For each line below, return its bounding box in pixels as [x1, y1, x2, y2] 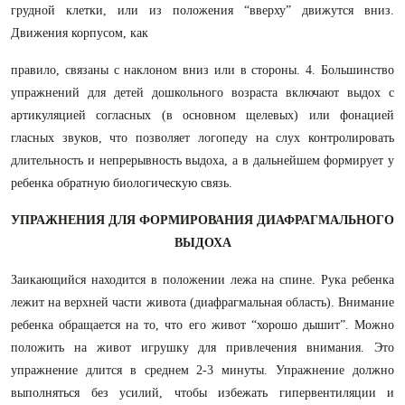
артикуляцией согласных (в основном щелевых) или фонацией [11, 108, 394, 122]
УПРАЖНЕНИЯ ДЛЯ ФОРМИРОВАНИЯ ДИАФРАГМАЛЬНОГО [11, 213, 394, 227]
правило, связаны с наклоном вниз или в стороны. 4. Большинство [11, 63, 394, 77]
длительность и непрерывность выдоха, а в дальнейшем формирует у [11, 154, 394, 167]
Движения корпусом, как [11, 26, 148, 40]
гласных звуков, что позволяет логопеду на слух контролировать [11, 131, 394, 145]
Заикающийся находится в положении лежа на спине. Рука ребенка [11, 273, 394, 287]
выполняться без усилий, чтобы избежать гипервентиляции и [11, 386, 394, 400]
